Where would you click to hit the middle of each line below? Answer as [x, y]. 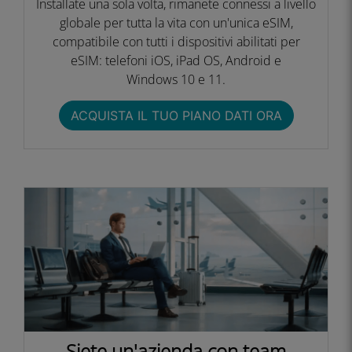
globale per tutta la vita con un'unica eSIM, [176, 23]
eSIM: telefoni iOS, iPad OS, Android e [176, 60]
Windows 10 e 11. [176, 79]
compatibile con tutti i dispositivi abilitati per [176, 42]
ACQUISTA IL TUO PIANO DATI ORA [176, 115]
